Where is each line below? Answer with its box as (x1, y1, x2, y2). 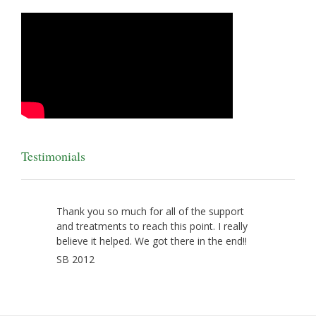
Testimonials (21, 147, 85, 165)
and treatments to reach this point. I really (56, 219, 248, 233)
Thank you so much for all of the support (56, 205, 244, 219)
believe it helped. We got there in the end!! (56, 234, 247, 248)
